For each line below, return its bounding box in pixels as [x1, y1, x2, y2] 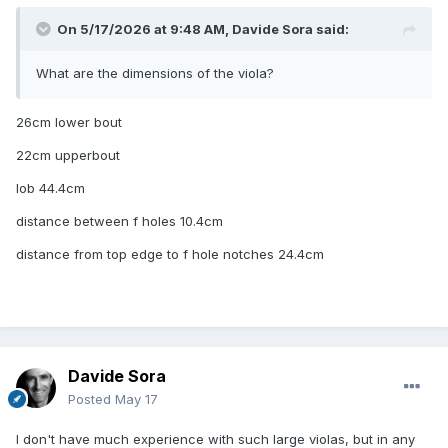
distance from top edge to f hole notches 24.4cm [16, 245, 324, 262]
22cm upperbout [16, 146, 124, 163]
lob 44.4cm [16, 179, 85, 196]
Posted [68, 390, 115, 407]
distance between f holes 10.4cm [16, 212, 223, 229]
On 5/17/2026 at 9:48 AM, [57, 20, 232, 37]
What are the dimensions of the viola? [36, 64, 274, 81]
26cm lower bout [16, 113, 122, 130]
